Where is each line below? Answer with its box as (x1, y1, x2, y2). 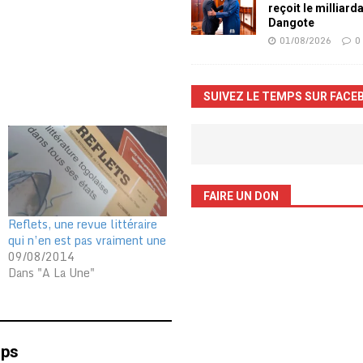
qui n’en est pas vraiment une (7, 231, 166, 250)
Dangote (268, 16, 315, 30)
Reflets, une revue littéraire (7, 215, 157, 234)
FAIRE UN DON (203, 190, 280, 203)
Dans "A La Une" (7, 263, 95, 283)
